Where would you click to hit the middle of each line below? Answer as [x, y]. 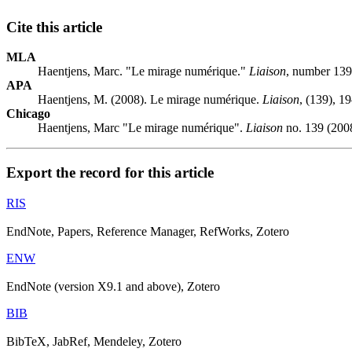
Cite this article [54, 27]
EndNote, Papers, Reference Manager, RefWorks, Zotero [148, 231]
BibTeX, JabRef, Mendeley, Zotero [94, 341]
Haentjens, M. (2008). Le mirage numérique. [150, 100]
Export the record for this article [110, 173]
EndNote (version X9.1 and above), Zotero [113, 286]
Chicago [28, 114]
